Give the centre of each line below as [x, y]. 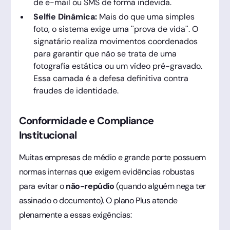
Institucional [48, 135]
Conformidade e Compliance [86, 120]
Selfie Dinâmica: [65, 16]
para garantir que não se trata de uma [105, 53]
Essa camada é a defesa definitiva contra [111, 78]
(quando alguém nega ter [160, 186]
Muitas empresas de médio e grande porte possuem [112, 157]
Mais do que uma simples [146, 16]
